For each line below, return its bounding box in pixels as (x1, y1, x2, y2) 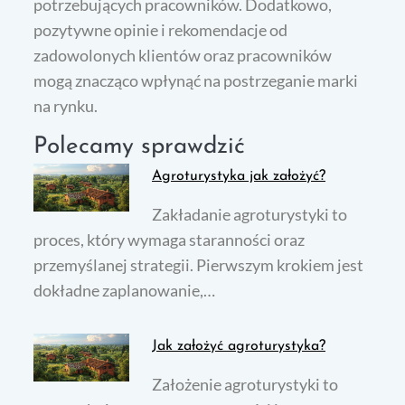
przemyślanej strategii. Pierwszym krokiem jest (33, 255, 364, 276)
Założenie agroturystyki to (152, 374, 339, 395)
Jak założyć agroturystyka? (152, 339, 326, 354)
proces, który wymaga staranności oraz (33, 230, 306, 250)
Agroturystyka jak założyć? (152, 169, 326, 184)
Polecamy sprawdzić (33, 135, 246, 160)
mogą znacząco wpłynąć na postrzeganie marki (33, 71, 359, 91)
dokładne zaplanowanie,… (33, 280, 216, 301)
